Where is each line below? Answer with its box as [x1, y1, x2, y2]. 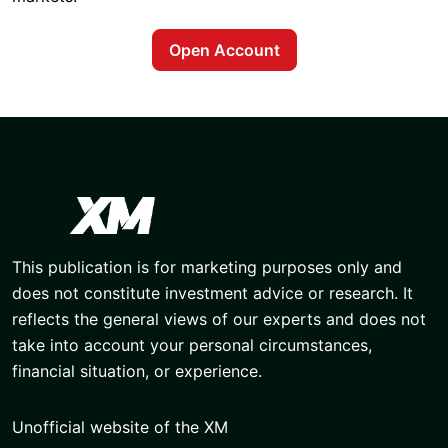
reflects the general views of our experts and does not [12, 308, 426, 329]
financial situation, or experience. [12, 360, 262, 381]
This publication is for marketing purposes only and [12, 256, 402, 277]
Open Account [168, 40, 280, 61]
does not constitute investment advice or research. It [12, 282, 413, 303]
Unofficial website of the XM [12, 416, 228, 437]
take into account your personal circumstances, [12, 334, 372, 355]
